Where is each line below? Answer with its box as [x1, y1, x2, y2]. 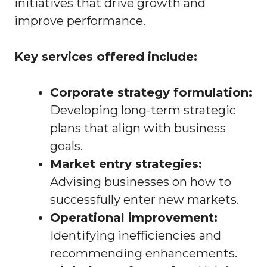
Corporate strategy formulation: [50, 85, 252, 100]
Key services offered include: [14, 49, 197, 64]
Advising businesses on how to [50, 175, 231, 190]
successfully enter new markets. [50, 193, 239, 207]
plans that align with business [50, 121, 226, 136]
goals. [50, 139, 83, 154]
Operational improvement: [50, 210, 218, 225]
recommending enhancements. [50, 246, 237, 261]
